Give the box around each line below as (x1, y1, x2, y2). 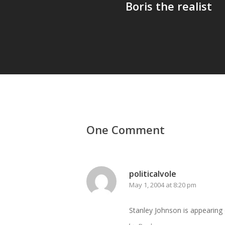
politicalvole (129, 168, 176, 180)
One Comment (86, 122, 165, 138)
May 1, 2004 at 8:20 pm (129, 180, 196, 190)
